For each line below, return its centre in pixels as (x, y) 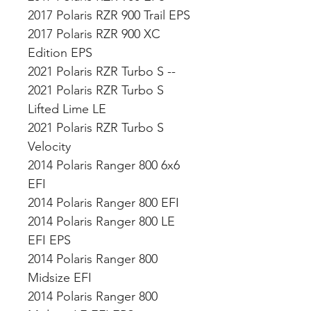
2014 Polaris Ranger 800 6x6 (104, 165)
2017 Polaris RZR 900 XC (94, 34)
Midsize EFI (61, 278)
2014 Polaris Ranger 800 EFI (105, 203)
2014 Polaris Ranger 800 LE (101, 221)
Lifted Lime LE (69, 109)
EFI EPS (51, 240)
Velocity (51, 146)
